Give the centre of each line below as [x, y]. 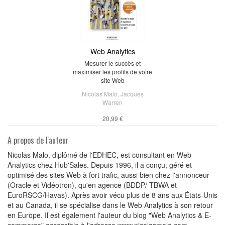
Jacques [132, 93]
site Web [113, 80]
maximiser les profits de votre [113, 71]
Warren [113, 102]
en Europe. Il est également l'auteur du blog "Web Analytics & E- [109, 215]
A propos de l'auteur [38, 140]
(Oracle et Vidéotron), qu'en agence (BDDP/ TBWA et [92, 185]
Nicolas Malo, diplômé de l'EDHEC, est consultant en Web [99, 154]
